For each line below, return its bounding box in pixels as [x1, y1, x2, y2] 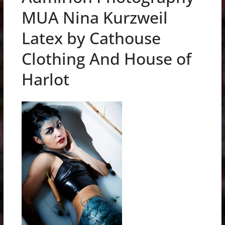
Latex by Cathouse [21, 27, 161, 49]
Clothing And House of [21, 48, 191, 70]
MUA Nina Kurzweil [21, 7, 168, 29]
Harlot [21, 68, 69, 90]
